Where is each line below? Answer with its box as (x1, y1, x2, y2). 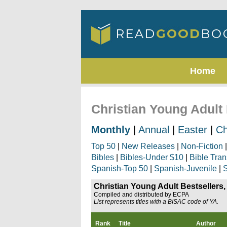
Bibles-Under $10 (120, 153, 183, 162)
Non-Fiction (181, 142, 223, 150)
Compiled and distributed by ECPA (94, 191, 189, 198)
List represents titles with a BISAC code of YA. (94, 198, 218, 205)
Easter (178, 124, 207, 135)
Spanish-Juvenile (154, 164, 217, 173)
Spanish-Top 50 (91, 164, 148, 173)
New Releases (122, 142, 175, 150)
